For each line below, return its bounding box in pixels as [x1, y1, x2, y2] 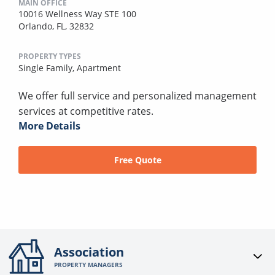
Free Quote [114, 153, 161, 166]
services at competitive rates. [18, 104, 153, 118]
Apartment [77, 61, 121, 74]
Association [54, 244, 125, 261]
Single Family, [18, 61, 77, 74]
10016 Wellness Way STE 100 [18, 7, 136, 20]
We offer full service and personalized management [18, 88, 257, 103]
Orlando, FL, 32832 [18, 20, 94, 32]
